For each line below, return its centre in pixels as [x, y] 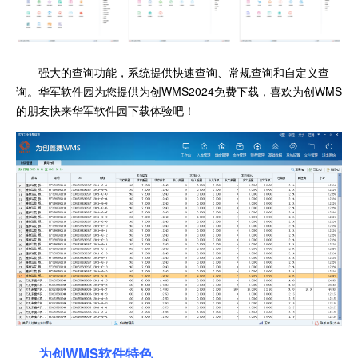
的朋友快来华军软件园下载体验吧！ [105, 111]
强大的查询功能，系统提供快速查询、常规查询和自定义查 [184, 72]
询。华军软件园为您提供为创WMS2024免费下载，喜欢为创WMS [179, 91]
